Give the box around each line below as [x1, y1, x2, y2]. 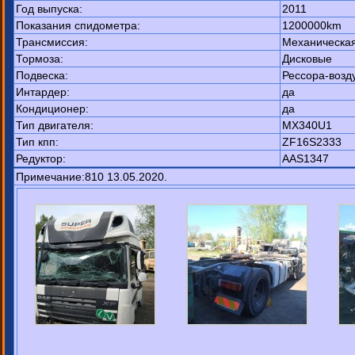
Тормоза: [16, 52, 63, 65]
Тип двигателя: [16, 119, 94, 132]
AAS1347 [282, 152, 329, 165]
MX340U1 [282, 119, 332, 132]
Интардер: [16, 86, 70, 98]
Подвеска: [16, 69, 68, 82]
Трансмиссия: [16, 36, 88, 48]
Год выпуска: [16, 2, 82, 15]
